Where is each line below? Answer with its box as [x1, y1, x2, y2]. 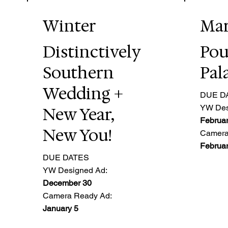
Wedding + [43, 82, 124, 105]
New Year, [43, 103, 115, 126]
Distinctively [43, 41, 141, 63]
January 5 [43, 203, 79, 213]
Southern [43, 62, 115, 84]
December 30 [43, 178, 92, 188]
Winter [43, 15, 97, 37]
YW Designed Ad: [43, 165, 108, 175]
